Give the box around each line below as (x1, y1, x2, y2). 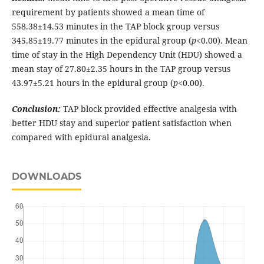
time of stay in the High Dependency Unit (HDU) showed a (11, 49, 242, 61)
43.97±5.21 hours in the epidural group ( (11, 77, 173, 89)
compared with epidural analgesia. (11, 131, 151, 143)
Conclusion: (11, 103, 61, 115)
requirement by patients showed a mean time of (11, 6, 204, 18)
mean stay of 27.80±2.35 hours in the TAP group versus (11, 63, 230, 75)
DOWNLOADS (11, 171, 81, 183)
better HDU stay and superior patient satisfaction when (11, 117, 232, 129)
